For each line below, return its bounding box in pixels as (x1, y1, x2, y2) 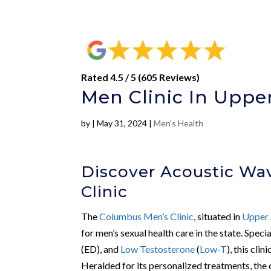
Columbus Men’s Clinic (99, 210, 194, 222)
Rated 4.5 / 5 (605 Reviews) (81, 71, 200, 83)
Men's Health (154, 117, 204, 128)
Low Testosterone (120, 243, 195, 255)
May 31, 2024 (97, 117, 148, 128)
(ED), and (81, 243, 121, 255)
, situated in (194, 210, 243, 222)
